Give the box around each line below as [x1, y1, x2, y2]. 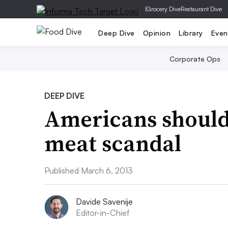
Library [179, 28, 203, 37]
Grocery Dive [147, 5, 181, 13]
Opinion [142, 28, 170, 37]
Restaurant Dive [181, 5, 222, 13]
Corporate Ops [169, 54, 220, 63]
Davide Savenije [76, 196, 133, 207]
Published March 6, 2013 [44, 165, 133, 176]
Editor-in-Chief [76, 208, 129, 218]
